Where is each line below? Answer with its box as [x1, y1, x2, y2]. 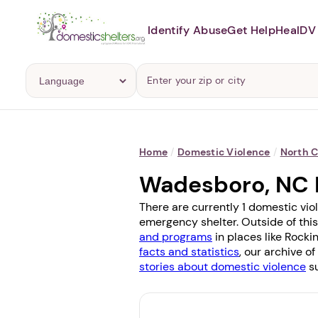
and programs [139, 229, 212, 244]
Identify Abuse [148, 22, 228, 38]
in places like [212, 229, 285, 244]
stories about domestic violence [139, 259, 306, 274]
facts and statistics [139, 244, 239, 259]
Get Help [227, 22, 276, 38]
